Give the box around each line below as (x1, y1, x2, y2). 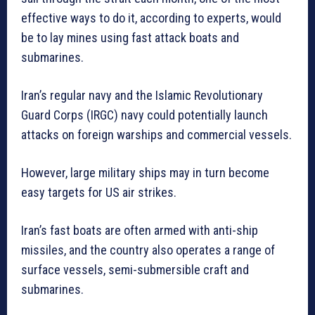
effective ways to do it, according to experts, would (21, 11, 281, 26)
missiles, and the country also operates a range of (21, 243, 275, 258)
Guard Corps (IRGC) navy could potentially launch (21, 108, 268, 123)
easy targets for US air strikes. (21, 185, 176, 200)
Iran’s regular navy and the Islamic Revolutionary (21, 88, 263, 103)
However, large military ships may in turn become (21, 165, 269, 181)
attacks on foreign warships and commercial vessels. (21, 127, 292, 143)
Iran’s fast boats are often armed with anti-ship (21, 223, 258, 238)
